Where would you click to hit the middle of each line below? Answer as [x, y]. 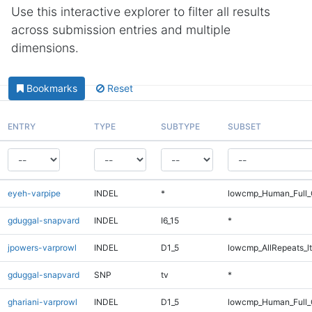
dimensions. [45, 48]
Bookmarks [52, 88]
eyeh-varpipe [34, 193]
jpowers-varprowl [42, 247]
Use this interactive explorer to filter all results [141, 11]
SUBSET [244, 126]
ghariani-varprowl [42, 302]
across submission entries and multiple [121, 30]
